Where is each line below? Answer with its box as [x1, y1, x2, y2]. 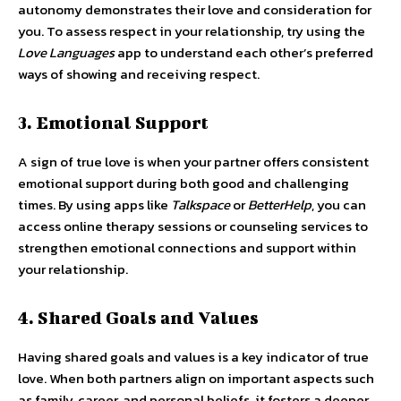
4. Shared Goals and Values [18, 307, 259, 328]
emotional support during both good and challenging [18, 173, 349, 193]
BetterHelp [248, 194, 311, 215]
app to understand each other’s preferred [115, 42, 373, 63]
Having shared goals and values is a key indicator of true [18, 346, 369, 367]
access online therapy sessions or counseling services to [18, 216, 368, 236]
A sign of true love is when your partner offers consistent [18, 151, 369, 172]
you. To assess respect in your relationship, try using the [18, 21, 365, 41]
